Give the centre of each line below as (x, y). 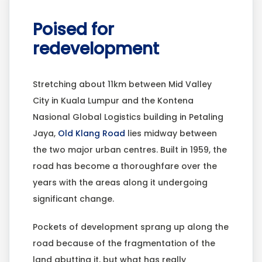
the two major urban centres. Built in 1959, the (130, 150)
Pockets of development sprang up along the (131, 227)
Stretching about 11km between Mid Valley (122, 85)
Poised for (73, 30)
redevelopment (96, 49)
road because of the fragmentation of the (124, 244)
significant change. (73, 199)
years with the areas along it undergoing (120, 183)
